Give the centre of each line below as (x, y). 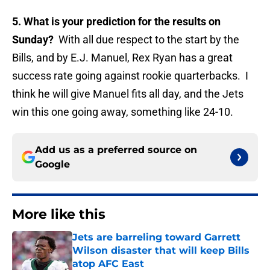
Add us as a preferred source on (116, 150)
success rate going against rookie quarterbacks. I (130, 76)
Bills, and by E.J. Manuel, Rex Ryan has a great (122, 58)
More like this (59, 215)
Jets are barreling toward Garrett (156, 237)
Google (52, 165)
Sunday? (33, 40)
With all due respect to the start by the (146, 40)
